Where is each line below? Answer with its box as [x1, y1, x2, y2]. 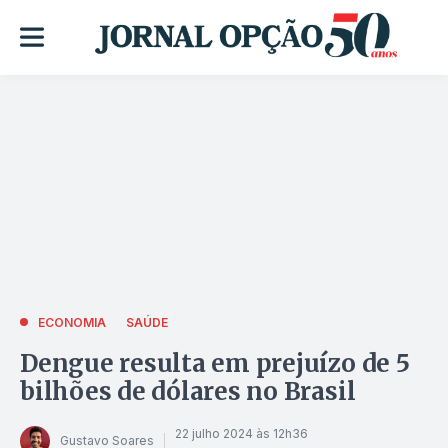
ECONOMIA [38, 314, 106, 330]
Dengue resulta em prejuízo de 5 [20, 347, 410, 379]
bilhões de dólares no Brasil [20, 375, 356, 407]
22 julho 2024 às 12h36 [175, 426, 308, 442]
